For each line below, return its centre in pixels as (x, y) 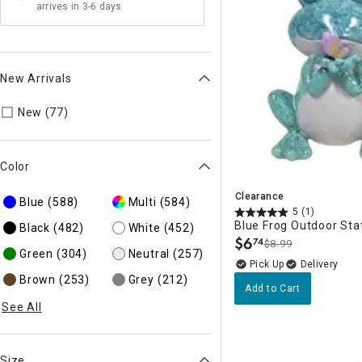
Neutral (149, 254)
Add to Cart (273, 289)
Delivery (319, 265)
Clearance (260, 197)
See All (22, 307)
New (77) (43, 113)
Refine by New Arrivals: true (156, 112)
